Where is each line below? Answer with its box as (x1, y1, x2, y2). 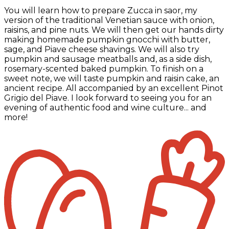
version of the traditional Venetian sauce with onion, (4, 15, 214, 25)
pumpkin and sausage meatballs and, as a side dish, (4, 54, 212, 64)
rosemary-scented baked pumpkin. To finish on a (4, 63, 203, 74)
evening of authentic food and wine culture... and (4, 102, 207, 112)
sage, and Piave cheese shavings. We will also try (4, 44, 199, 54)
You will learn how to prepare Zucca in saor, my (4, 5, 197, 15)
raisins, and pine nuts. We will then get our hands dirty (4, 25, 224, 35)
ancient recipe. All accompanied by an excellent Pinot (4, 83, 223, 93)
